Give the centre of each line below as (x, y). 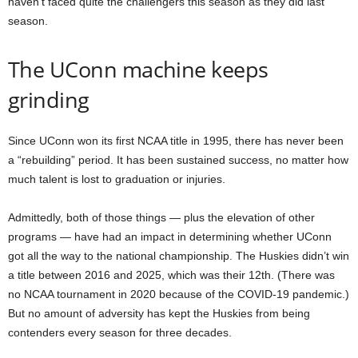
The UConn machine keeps (138, 70)
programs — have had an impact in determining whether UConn (170, 237)
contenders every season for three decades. (120, 333)
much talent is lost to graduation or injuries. (117, 179)
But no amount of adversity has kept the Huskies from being (159, 314)
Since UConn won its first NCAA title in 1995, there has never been (176, 141)
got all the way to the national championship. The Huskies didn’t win (179, 256)
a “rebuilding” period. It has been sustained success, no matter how (178, 160)
